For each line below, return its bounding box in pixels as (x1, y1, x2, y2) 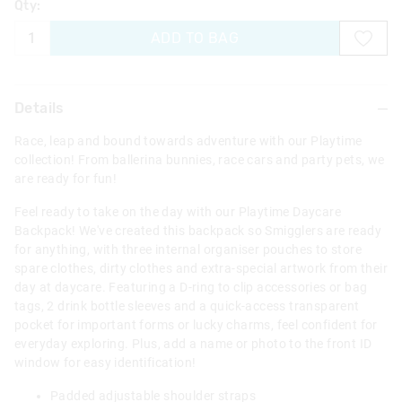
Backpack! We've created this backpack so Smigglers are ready (14, 223, 381, 239)
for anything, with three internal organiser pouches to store (14, 242, 362, 258)
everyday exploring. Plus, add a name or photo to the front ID (14, 336, 372, 352)
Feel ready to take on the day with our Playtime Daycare (14, 205, 341, 220)
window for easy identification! (14, 355, 197, 371)
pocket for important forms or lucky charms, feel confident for (14, 318, 378, 333)
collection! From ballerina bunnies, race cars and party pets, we (14, 153, 385, 168)
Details (14, 100, 65, 118)
